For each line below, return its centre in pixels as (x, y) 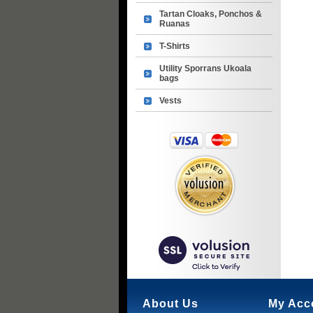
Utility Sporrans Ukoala (205, 68)
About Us (170, 304)
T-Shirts (175, 46)
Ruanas (175, 24)
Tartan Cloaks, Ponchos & (211, 14)
